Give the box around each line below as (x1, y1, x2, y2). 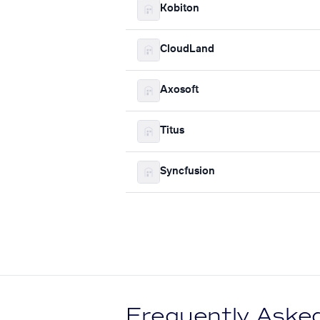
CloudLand (160, 44, 214, 55)
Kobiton (160, 4, 199, 14)
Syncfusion (160, 166, 215, 177)
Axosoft (160, 85, 199, 96)
